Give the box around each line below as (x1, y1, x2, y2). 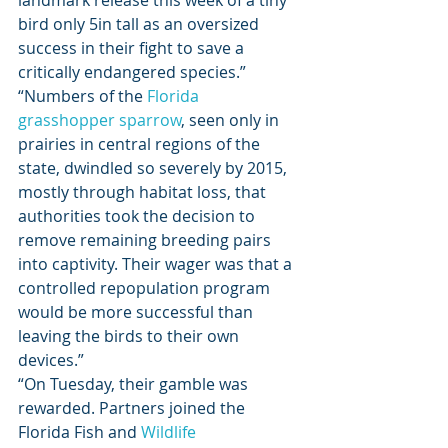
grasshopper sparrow (18, 109, 181, 131)
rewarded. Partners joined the (18, 397, 249, 419)
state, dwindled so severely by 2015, (18, 157, 291, 179)
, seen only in (181, 109, 283, 131)
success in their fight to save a (18, 37, 248, 59)
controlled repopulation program (18, 277, 274, 299)
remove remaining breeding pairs (18, 229, 275, 251)
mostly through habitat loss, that (18, 181, 270, 203)
